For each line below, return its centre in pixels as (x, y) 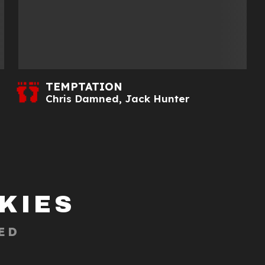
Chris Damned (82, 99)
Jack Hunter (157, 99)
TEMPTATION (84, 87)
